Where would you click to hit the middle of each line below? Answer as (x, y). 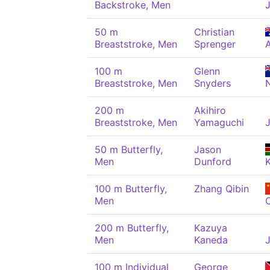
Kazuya (211, 228)
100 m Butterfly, (131, 189)
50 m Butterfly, (129, 149)
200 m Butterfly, (132, 228)
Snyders (212, 83)
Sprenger (215, 44)
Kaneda (211, 240)
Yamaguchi (219, 122)
